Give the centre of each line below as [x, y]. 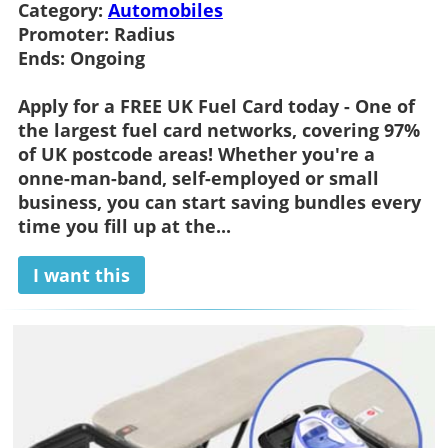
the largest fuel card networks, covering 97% [218, 129]
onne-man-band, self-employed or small [198, 177]
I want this [81, 274]
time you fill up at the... [124, 225]
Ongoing [107, 57]
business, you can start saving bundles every [219, 201]
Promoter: [63, 33]
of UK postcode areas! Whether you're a [196, 153]
